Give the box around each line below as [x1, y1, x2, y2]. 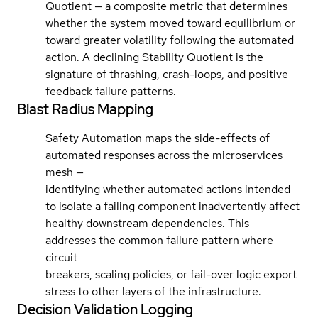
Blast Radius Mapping [17, 99, 153, 119]
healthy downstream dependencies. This [45, 215, 249, 231]
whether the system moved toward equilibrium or [45, 15, 295, 31]
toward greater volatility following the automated [45, 32, 294, 48]
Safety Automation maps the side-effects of [45, 130, 270, 146]
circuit [45, 249, 77, 265]
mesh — [45, 164, 84, 180]
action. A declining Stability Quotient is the [45, 49, 263, 65]
